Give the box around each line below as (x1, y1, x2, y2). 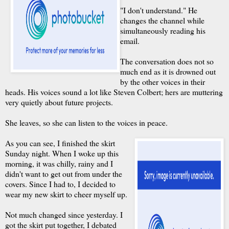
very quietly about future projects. (5, 97, 113, 107)
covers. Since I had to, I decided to (5, 178, 116, 189)
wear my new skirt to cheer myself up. (5, 189, 127, 199)
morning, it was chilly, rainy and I (5, 158, 113, 169)
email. (120, 35, 140, 46)
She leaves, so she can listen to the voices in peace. (5, 117, 168, 128)
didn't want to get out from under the (5, 168, 122, 179)
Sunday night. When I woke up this (5, 148, 119, 158)
